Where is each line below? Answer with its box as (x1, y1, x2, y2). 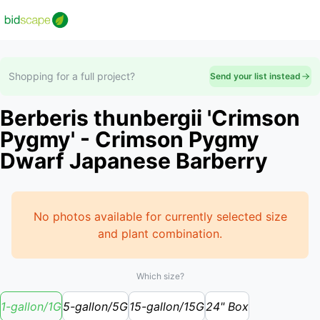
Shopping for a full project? (9, 70, 135, 82)
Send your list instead (210, 71, 301, 81)
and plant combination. (98, 226, 222, 241)
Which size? (136, 271, 184, 281)
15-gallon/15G (129, 299, 204, 314)
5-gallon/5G (63, 299, 128, 314)
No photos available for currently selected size (33, 209, 287, 224)
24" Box (206, 299, 249, 314)
